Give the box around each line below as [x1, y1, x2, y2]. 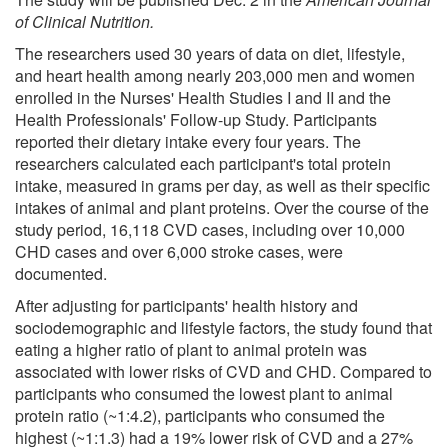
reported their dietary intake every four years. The [15, 129, 361, 153]
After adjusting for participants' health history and [15, 293, 358, 317]
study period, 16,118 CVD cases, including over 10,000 [15, 217, 405, 241]
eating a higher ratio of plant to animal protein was [15, 337, 367, 361]
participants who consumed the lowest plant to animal [15, 381, 393, 405]
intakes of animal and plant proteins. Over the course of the [15, 195, 429, 219]
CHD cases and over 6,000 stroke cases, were [15, 239, 343, 263]
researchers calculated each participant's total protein [15, 151, 391, 175]
